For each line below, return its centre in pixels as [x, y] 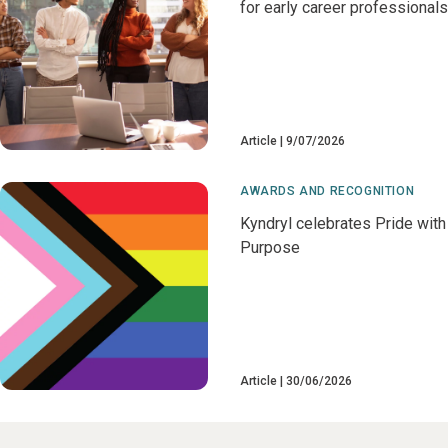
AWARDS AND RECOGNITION [327, 191]
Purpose [270, 248]
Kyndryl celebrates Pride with [343, 224]
